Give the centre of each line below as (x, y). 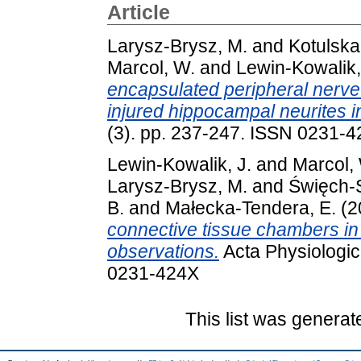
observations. (163, 252)
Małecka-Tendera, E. (251, 208)
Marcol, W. (151, 67)
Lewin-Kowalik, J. (179, 165)
